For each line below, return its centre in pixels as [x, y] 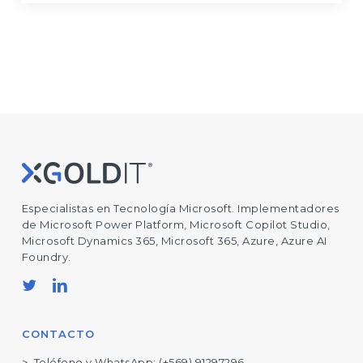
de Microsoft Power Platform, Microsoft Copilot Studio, [176, 224]
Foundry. [46, 257]
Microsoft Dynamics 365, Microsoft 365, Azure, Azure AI [174, 241]
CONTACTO [58, 334]
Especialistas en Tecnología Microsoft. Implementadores [180, 208]
